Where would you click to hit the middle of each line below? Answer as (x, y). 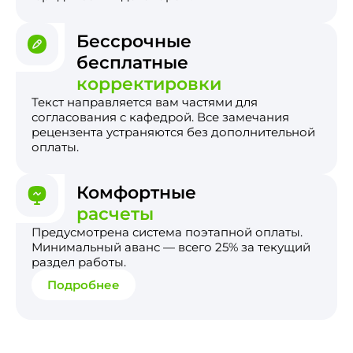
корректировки (149, 84)
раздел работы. (79, 262)
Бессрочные (134, 41)
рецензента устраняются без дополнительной (173, 132)
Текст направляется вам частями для (145, 102)
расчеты (115, 214)
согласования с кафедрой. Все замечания (160, 117)
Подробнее (84, 284)
